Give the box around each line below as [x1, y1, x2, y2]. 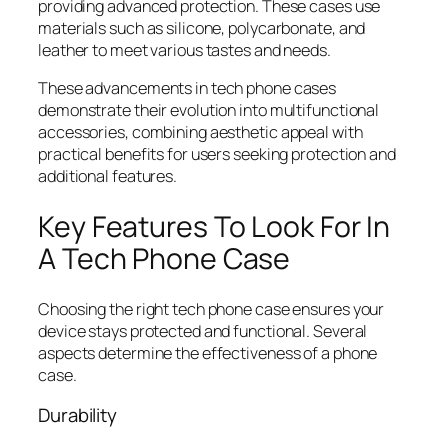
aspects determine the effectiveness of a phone [38, 342, 378, 365]
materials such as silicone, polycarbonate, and [38, 16, 366, 39]
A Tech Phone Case [38, 238, 291, 278]
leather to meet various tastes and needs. [38, 38, 331, 61]
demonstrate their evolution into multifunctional [38, 98, 380, 121]
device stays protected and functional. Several [38, 320, 368, 343]
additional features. [38, 164, 178, 187]
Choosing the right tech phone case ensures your [38, 298, 385, 321]
